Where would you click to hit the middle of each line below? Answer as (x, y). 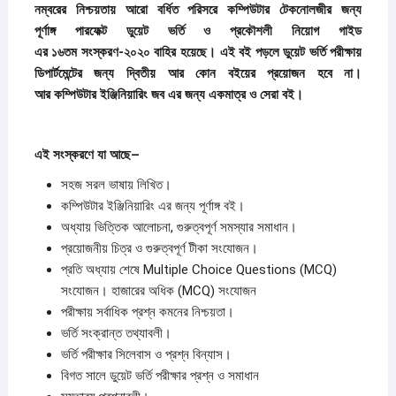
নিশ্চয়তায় (95, 10)
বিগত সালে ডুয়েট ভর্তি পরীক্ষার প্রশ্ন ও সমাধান (160, 376)
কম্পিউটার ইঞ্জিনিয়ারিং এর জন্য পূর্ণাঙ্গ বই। (152, 206)
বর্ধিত (168, 10)
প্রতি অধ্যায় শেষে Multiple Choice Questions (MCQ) (198, 270)
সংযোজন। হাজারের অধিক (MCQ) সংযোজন (158, 291)
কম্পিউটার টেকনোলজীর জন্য (290, 10)
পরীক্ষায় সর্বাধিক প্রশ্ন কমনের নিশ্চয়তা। (147, 312)
